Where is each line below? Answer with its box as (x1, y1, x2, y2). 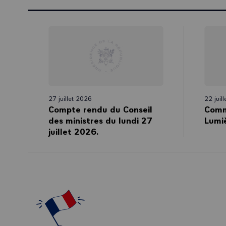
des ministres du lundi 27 (48, 114, 152, 126)
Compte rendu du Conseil (48, 102, 152, 115)
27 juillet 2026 (48, 93, 92, 102)
